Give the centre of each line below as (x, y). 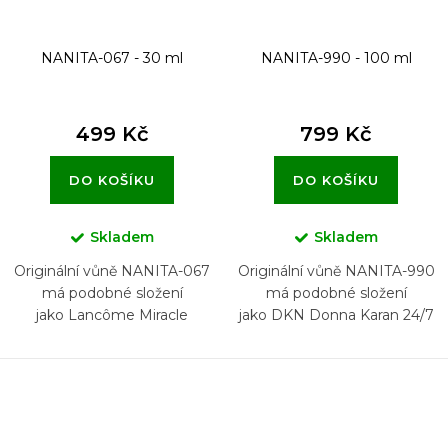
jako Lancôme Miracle (112, 314)
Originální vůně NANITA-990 (336, 270)
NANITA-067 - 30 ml (112, 57)
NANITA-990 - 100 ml (336, 57)
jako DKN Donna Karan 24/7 (336, 314)
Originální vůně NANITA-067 (112, 270)
